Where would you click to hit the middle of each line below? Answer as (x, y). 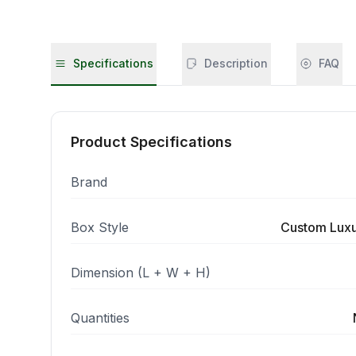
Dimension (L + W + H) (141, 273)
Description (236, 63)
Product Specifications (151, 142)
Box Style (100, 227)
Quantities (100, 318)
